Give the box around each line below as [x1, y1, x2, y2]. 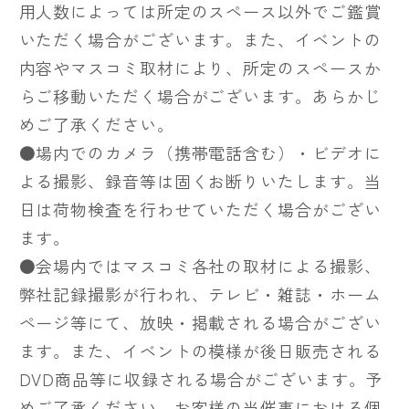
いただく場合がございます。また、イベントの [18, 26, 382, 51]
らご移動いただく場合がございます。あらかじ [18, 83, 382, 108]
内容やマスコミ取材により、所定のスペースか [18, 55, 382, 79]
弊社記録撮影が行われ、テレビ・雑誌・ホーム [18, 281, 382, 306]
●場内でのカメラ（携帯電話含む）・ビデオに [18, 140, 382, 164]
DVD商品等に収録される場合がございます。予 [18, 366, 383, 391]
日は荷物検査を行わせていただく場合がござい [18, 196, 382, 221]
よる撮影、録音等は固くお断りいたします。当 [18, 168, 382, 193]
